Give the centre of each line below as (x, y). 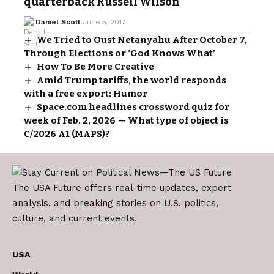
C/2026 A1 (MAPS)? (67, 134)
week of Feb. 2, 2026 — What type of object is (126, 120)
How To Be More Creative (96, 66)
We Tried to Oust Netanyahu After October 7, (142, 39)
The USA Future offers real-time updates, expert (122, 188)
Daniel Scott (58, 22)
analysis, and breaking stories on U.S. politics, (115, 203)
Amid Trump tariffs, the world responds (132, 80)
